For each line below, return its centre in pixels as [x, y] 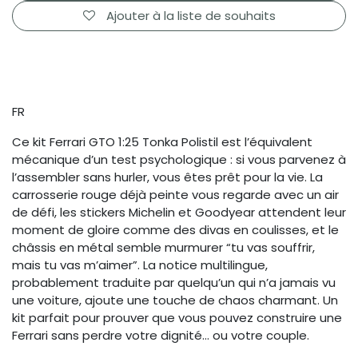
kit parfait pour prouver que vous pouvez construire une [177, 318]
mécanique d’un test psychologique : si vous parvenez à [179, 160]
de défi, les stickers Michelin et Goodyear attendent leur [179, 213]
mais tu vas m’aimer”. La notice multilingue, [140, 265]
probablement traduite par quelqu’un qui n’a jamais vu [174, 283]
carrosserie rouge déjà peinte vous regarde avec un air [175, 195]
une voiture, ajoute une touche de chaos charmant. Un [175, 300]
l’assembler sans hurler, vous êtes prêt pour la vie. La [167, 177]
